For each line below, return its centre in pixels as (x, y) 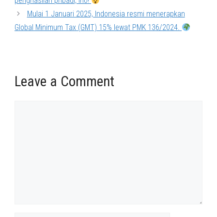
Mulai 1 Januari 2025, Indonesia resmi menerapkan (106, 14)
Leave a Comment (64, 81)
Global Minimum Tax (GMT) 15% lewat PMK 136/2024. (98, 27)
